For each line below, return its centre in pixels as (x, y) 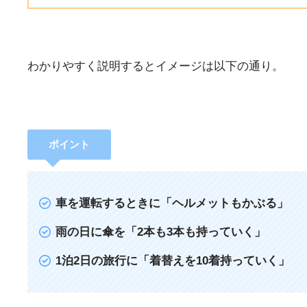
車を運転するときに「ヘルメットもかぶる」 (172, 203)
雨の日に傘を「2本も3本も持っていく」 (161, 232)
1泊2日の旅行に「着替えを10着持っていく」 (173, 261)
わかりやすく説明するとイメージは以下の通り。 (156, 66)
